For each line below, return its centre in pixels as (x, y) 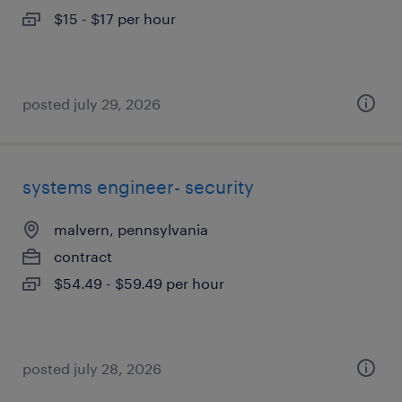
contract (83, 256)
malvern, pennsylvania (131, 229)
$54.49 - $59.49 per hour (139, 283)
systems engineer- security (138, 187)
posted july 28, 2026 (92, 368)
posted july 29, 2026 (92, 104)
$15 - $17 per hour (115, 18)
